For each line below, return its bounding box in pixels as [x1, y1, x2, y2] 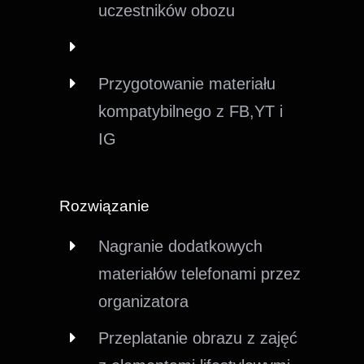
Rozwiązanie [59, 197, 150, 214]
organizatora [98, 292, 189, 310]
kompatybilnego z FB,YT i [98, 102, 284, 120]
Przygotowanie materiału [98, 74, 276, 93]
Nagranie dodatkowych [98, 236, 263, 255]
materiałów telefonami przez [98, 264, 301, 283]
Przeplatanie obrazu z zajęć [98, 328, 298, 347]
